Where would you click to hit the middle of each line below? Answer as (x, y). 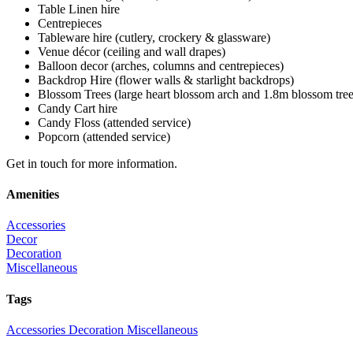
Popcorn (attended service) (104, 136)
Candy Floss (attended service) (114, 122)
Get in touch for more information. (92, 163)
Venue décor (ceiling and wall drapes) (132, 51)
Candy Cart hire (78, 108)
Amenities (33, 195)
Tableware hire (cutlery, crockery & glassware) (154, 37)
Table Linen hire (79, 9)
